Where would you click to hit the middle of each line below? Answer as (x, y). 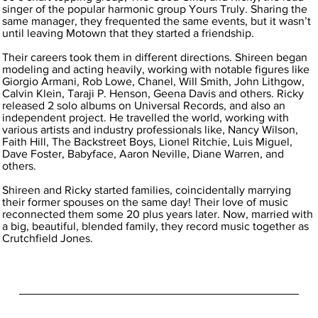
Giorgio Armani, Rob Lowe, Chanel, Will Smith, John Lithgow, (154, 82)
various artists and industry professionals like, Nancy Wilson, (150, 130)
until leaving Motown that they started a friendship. (128, 33)
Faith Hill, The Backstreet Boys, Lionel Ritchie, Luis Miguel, (148, 142)
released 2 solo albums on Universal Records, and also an (144, 106)
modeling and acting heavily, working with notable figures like (156, 70)
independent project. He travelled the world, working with (146, 118)
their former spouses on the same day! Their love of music (146, 202)
